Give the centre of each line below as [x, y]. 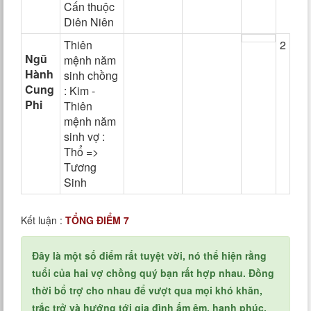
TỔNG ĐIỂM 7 [97, 220]
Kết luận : [43, 220]
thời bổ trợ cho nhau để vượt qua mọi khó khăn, [147, 290]
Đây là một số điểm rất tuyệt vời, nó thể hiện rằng [149, 255]
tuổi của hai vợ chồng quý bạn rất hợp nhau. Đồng [153, 273]
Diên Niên [89, 22]
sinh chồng [91, 75]
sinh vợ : [84, 136]
